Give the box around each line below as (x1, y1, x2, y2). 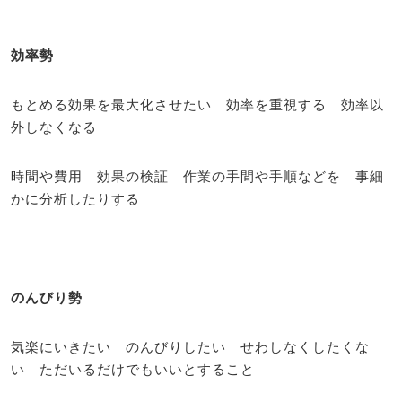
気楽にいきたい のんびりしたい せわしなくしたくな (11, 336, 370, 355)
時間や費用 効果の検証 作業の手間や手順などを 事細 (11, 166, 384, 185)
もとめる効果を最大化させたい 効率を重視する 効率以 (11, 94, 384, 113)
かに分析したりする (11, 188, 140, 207)
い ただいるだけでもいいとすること (11, 359, 255, 378)
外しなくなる (11, 117, 97, 135)
